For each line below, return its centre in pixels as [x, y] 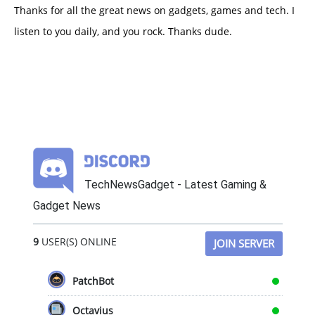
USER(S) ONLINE [77, 242]
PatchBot [93, 281]
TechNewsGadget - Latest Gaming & [175, 185]
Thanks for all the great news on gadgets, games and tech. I [154, 11]
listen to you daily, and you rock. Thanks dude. [123, 32]
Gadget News [66, 206]
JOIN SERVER [244, 244]
